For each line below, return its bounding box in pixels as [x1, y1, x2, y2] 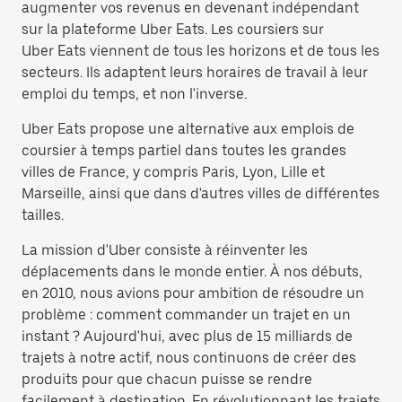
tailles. [22, 206, 64, 223]
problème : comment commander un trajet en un [22, 306, 351, 323]
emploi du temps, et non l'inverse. [22, 85, 247, 102]
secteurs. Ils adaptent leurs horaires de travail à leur [22, 64, 368, 81]
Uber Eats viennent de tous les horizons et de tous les [22, 42, 380, 59]
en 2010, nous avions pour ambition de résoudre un [22, 284, 364, 301]
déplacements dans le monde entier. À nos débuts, [22, 263, 363, 280]
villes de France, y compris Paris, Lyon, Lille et [22, 163, 325, 180]
